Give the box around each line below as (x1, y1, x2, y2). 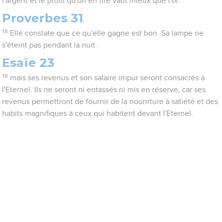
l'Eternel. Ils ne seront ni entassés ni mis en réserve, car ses (2, 86, 206, 94)
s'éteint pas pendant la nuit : (2, 41, 100, 50)
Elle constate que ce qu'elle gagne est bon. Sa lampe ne (9, 29, 204, 38)
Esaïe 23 (2, 55, 55, 70)
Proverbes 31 (2, 11, 84, 26)
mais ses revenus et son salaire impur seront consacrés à (9, 74, 205, 82)
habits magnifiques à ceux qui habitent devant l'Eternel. (2, 110, 194, 118)
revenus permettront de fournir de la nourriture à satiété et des (2, 98, 219, 106)
